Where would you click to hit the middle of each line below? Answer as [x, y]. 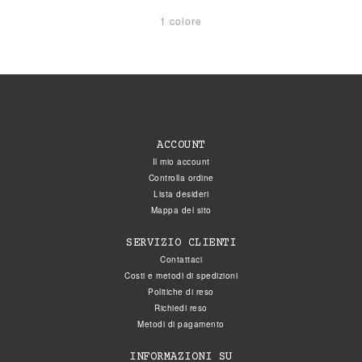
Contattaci [181, 259]
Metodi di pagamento [181, 324]
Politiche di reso [181, 291]
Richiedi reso [181, 307]
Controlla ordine [181, 177]
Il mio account [181, 161]
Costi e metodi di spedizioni [181, 275]
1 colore [181, 20]
